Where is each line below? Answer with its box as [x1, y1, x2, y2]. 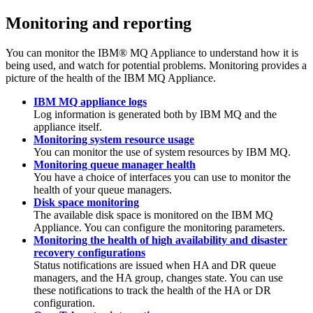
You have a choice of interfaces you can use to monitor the [34, 170, 291, 183]
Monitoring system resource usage [34, 133, 194, 145]
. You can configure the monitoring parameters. [79, 221, 285, 233]
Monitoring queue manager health [34, 158, 196, 170]
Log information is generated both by [34, 108, 200, 120]
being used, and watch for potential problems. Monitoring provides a [6, 59, 307, 71]
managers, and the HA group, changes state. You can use [34, 271, 283, 284]
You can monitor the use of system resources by [34, 145, 246, 158]
